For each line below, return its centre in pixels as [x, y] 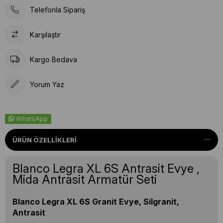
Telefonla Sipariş [57, 9]
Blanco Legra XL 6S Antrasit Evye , [106, 168]
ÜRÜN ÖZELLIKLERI [45, 140]
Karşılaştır [45, 34]
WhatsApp [32, 119]
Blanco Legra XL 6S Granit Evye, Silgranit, [96, 202]
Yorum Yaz [47, 84]
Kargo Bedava [54, 59]
